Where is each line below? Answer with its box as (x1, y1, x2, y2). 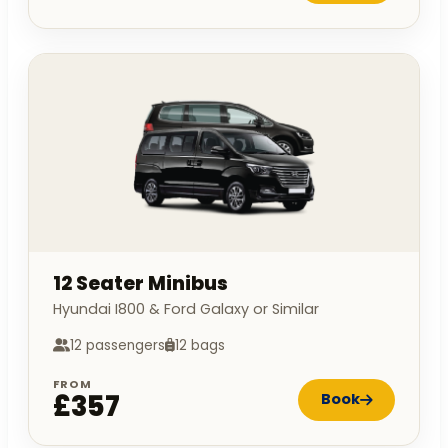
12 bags (175, 335, 225, 355)
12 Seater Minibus (53, 269, 228, 297)
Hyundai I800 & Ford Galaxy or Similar (53, 298, 319, 319)
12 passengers (70, 335, 165, 355)
